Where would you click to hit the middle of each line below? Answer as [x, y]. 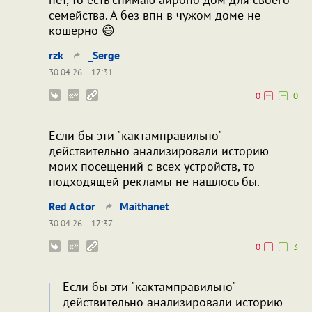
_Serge [104, 55]
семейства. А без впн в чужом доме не [155, 15]
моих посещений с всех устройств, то [152, 166]
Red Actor [72, 206]
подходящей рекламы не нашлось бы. [154, 182]
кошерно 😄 [82, 31]
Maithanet [145, 206]
